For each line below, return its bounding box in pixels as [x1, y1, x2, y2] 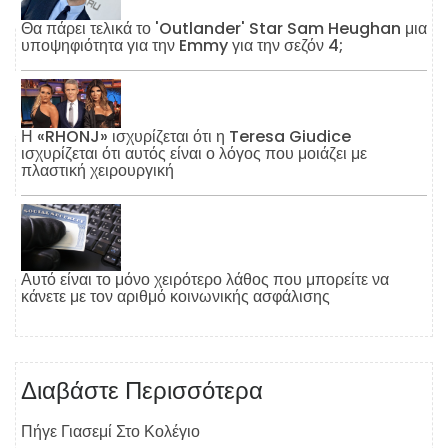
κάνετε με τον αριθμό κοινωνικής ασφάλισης [21, 284, 330, 308]
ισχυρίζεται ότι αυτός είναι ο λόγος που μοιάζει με [21, 142, 367, 166]
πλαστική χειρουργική [21, 159, 174, 183]
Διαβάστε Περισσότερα [21, 373, 263, 407]
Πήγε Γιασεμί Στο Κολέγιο [21, 419, 200, 443]
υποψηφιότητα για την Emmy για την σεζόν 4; [21, 34, 343, 58]
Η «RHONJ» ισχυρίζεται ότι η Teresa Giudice [21, 125, 351, 149]
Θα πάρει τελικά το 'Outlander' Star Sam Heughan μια [21, 17, 427, 41]
